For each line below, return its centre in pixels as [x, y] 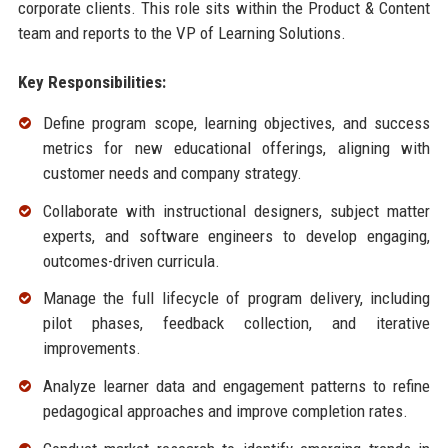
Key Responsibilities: [91, 81]
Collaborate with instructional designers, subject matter [236, 210]
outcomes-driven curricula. [131, 260]
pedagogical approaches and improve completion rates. [225, 411]
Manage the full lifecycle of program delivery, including [236, 298]
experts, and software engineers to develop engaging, [236, 235]
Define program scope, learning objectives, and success [236, 122]
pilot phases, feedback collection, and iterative [236, 323]
